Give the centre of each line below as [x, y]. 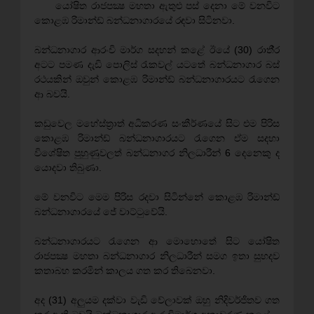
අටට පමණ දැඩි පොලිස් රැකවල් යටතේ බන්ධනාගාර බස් [157, 64]
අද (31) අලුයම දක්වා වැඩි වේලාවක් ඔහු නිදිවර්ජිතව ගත [157, 300]
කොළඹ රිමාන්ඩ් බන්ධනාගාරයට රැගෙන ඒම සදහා [157, 138]
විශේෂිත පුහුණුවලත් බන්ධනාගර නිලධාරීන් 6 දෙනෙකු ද [157, 153]
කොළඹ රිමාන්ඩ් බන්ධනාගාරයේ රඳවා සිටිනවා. [135, 20]
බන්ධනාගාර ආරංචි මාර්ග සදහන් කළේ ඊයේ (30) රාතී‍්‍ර [157, 50]
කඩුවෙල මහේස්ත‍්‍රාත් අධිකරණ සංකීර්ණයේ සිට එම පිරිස [157, 123]
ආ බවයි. [52, 94]
